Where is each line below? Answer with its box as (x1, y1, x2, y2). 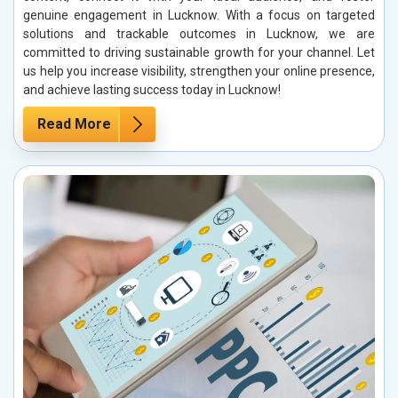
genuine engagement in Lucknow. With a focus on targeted (23, 7, 375, 22)
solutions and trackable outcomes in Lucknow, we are (23, 26, 375, 41)
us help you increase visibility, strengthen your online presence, (23, 63, 375, 78)
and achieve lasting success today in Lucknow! (23, 82, 281, 97)
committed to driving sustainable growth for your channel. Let (23, 44, 375, 60)
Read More (37, 115, 111, 132)
